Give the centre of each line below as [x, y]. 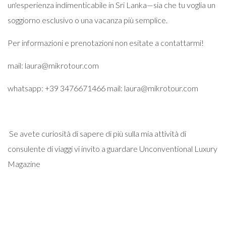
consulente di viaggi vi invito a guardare [73, 149]
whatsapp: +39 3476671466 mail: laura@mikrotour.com [103, 88]
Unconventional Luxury [178, 149]
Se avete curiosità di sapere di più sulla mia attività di [98, 133]
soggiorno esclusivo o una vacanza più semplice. [88, 20]
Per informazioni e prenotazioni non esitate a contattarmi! [106, 43]
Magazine [24, 164]
